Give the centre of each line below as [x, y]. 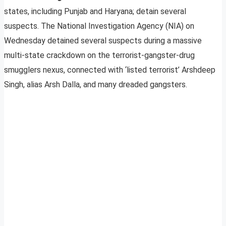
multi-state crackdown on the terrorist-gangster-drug [99, 55]
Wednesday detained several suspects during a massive [103, 41]
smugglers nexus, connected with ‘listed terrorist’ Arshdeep [110, 70]
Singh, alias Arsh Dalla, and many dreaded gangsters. [96, 85]
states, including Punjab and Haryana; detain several [95, 12]
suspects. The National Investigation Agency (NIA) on [99, 26]
